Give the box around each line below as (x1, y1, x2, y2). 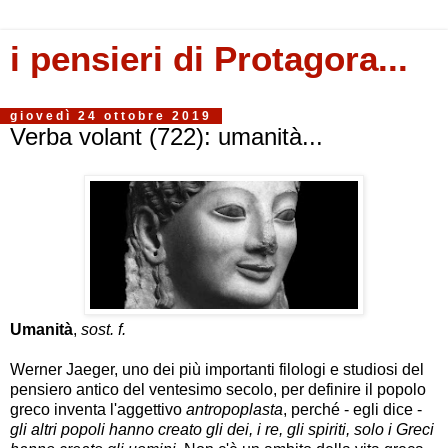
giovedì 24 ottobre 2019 (10, 109, 212, 123)
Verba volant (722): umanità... (10, 123, 323, 150)
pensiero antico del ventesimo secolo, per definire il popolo (10, 380, 426, 398)
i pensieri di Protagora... (10, 40, 408, 78)
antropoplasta (186, 400, 283, 418)
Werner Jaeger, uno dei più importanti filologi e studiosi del (10, 360, 424, 378)
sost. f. (81, 320, 126, 338)
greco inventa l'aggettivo (10, 400, 186, 418)
